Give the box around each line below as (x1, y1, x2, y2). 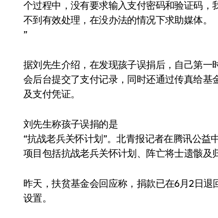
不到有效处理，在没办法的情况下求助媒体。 (23, 14, 212, 26)
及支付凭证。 (23, 88, 80, 100)
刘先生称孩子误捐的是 (23, 118, 118, 130)
